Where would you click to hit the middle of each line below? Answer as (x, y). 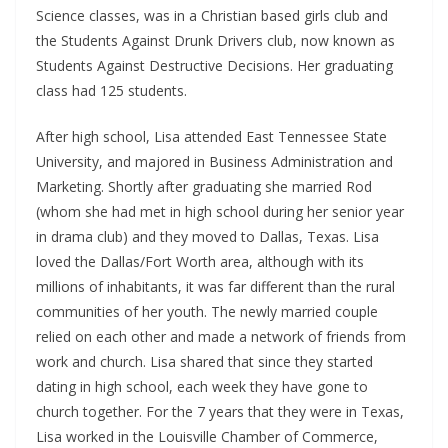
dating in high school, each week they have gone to (202, 387)
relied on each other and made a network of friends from (221, 337)
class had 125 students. (111, 91)
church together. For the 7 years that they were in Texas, (220, 412)
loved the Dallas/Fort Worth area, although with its (200, 262)
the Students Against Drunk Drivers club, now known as (215, 41)
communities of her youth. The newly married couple (207, 312)
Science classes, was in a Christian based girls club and (212, 16)
